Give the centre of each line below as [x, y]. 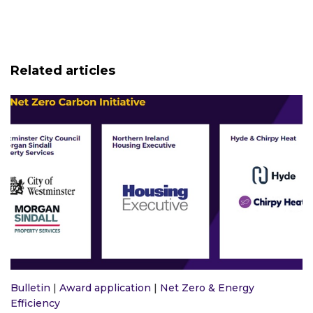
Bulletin [30, 288]
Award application [105, 288]
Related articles [63, 71]
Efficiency [35, 303]
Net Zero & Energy [207, 288]
